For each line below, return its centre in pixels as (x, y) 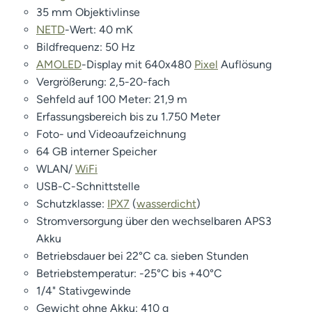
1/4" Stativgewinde (84, 290)
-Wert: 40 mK (99, 29)
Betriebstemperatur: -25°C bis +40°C (129, 273)
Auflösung (245, 64)
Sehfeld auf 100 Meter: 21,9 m (112, 99)
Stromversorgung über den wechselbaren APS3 (154, 221)
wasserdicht (166, 203)
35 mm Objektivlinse (88, 12)
